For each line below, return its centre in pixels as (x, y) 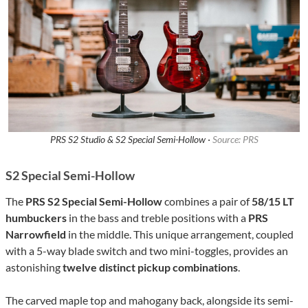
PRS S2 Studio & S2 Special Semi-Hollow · (131, 140)
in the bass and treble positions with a (157, 218)
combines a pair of (207, 201)
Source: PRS (235, 140)
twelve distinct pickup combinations (150, 267)
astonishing (34, 267)
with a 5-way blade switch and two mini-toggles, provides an (147, 251)
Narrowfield (36, 234)
